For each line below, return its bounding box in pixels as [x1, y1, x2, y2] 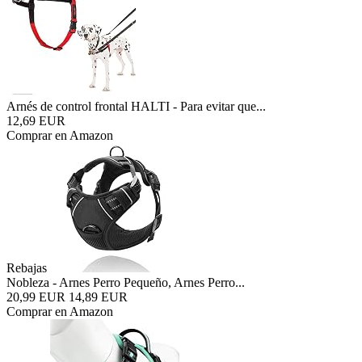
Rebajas [6, 261, 47, 275]
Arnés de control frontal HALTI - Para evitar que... [6, 99, 266, 113]
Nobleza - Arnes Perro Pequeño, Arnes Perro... [6, 276, 245, 289]
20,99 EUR [6, 290, 65, 304]
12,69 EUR [6, 114, 65, 128]
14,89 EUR [69, 290, 128, 304]
